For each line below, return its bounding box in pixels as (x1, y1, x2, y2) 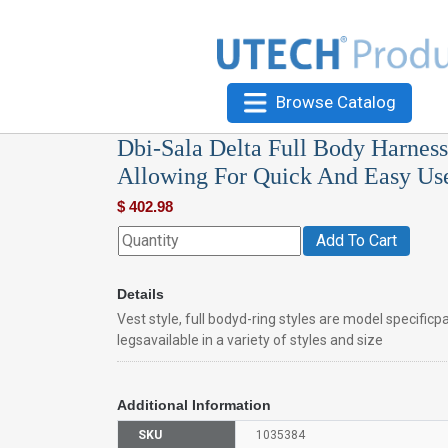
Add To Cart (316, 230, 397, 250)
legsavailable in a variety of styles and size (117, 331, 383, 348)
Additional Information (117, 396, 271, 413)
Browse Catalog (275, 91, 396, 112)
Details (117, 285, 164, 302)
